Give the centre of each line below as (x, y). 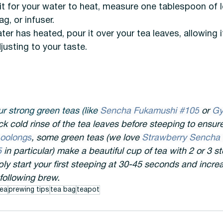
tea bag (63, 190)
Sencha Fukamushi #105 (149, 111)
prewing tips (29, 190)
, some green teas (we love (86, 138)
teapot (88, 190)
